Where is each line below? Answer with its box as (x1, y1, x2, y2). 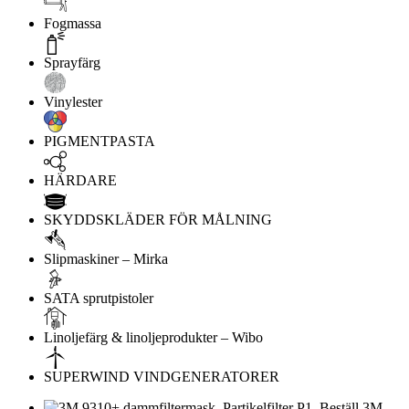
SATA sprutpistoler (44, 290, 153, 307)
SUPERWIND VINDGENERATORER (44, 369, 279, 385)
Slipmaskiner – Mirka (44, 251, 168, 267)
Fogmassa (44, 16, 101, 32)
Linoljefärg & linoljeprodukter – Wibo (44, 330, 263, 346)
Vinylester (44, 94, 102, 110)
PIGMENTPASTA (44, 133, 155, 150)
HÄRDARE (44, 173, 117, 189)
